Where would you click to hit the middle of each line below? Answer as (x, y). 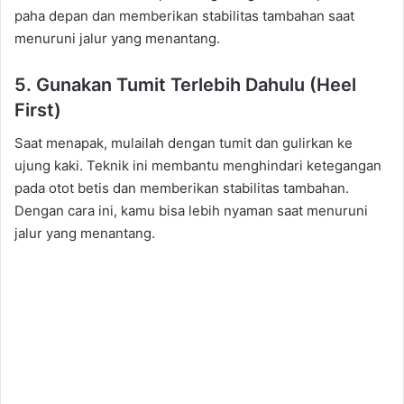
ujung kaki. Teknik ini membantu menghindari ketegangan (198, 165)
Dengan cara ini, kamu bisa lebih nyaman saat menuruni (191, 210)
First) (38, 110)
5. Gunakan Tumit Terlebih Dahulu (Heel (185, 84)
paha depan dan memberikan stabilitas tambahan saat (184, 15)
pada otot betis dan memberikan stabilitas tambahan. (182, 188)
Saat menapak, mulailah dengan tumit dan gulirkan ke (184, 142)
